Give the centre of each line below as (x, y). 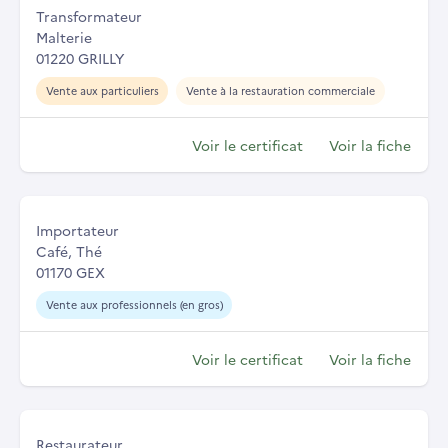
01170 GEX (70, 272)
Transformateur (89, 16)
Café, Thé (69, 251)
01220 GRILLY (80, 58)
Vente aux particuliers (102, 91)
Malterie (64, 37)
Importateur (77, 230)
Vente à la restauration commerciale (280, 91)
